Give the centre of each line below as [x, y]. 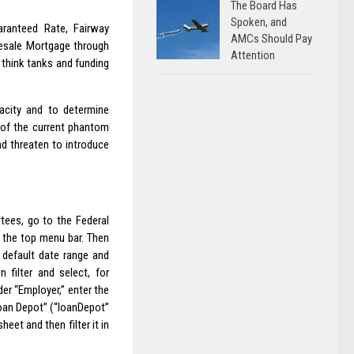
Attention [253, 55]
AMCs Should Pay [271, 39]
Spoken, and [259, 22]
